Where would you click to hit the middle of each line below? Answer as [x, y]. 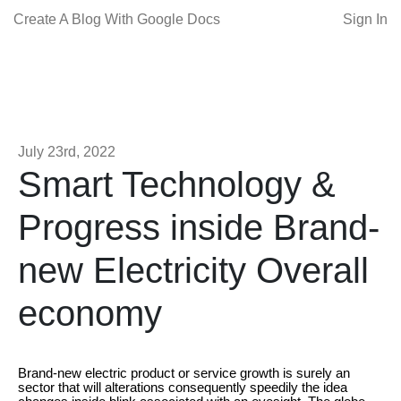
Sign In [365, 19]
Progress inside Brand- [199, 227]
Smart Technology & [177, 184]
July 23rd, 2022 [67, 152]
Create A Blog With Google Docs [117, 19]
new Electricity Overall [193, 270]
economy [90, 313]
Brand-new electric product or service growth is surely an [184, 373]
